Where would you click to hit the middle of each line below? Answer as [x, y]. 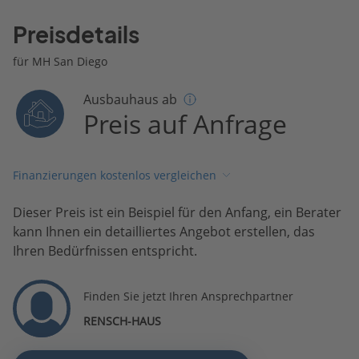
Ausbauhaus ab [131, 99]
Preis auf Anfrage [186, 123]
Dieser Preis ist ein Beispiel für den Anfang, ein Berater [177, 212]
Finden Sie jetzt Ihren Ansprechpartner [188, 296]
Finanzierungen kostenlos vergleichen [115, 175]
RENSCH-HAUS [122, 321]
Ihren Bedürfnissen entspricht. [105, 250]
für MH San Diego [60, 61]
